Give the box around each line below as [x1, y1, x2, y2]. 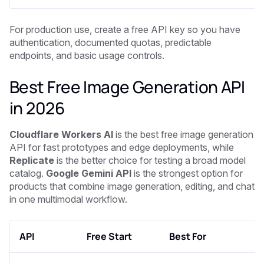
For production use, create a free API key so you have [9, 23, 240, 35]
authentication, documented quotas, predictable [9, 36, 212, 48]
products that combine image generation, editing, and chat [9, 180, 255, 192]
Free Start [87, 229, 132, 243]
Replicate [9, 154, 54, 166]
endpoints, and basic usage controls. [9, 49, 164, 61]
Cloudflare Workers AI [9, 128, 115, 140]
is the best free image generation [115, 128, 253, 140]
